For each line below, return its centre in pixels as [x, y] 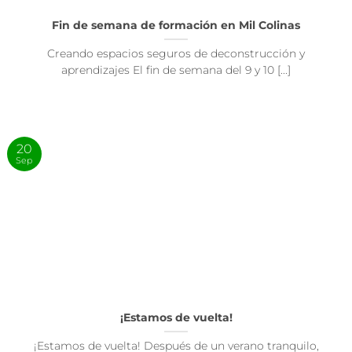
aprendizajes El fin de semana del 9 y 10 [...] [176, 70]
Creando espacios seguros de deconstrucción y [176, 54]
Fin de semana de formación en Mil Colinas [176, 26]
